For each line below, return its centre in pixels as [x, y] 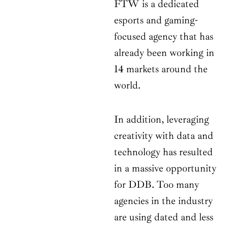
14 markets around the [161, 69]
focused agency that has [164, 37]
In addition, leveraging [162, 120]
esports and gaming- [156, 20]
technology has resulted [163, 152]
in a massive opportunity [165, 168]
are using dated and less [164, 217]
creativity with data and [164, 136]
